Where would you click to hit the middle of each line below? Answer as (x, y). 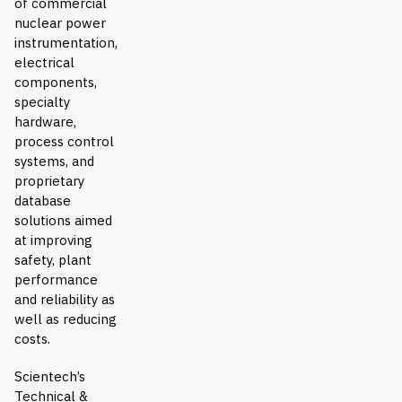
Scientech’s (50, 377)
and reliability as (65, 300)
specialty (42, 102)
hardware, (45, 122)
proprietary (49, 181)
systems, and (54, 162)
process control (64, 142)
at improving (53, 240)
